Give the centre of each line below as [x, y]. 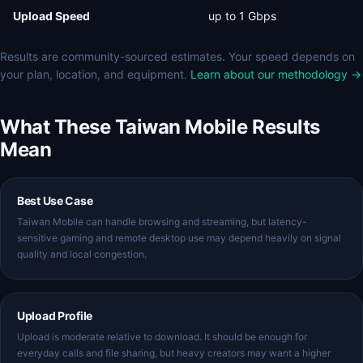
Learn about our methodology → [276, 74]
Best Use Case [55, 201]
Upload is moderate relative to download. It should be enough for [162, 337]
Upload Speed [51, 16]
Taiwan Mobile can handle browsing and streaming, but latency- [162, 222]
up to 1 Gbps [242, 16]
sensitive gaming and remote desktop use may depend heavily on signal [179, 238]
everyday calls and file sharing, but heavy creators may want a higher [174, 353]
